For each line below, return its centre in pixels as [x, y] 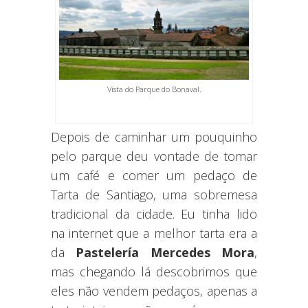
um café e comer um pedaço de [154, 175]
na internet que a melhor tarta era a [154, 233]
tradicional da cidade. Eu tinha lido [154, 213]
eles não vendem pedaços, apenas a [154, 290]
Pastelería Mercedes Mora [165, 252]
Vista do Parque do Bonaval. [154, 89]
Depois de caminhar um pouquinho [154, 136]
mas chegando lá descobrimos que [154, 271]
